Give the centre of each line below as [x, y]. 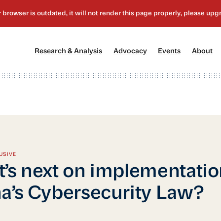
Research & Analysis [69, 51]
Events [169, 51]
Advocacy [130, 51]
